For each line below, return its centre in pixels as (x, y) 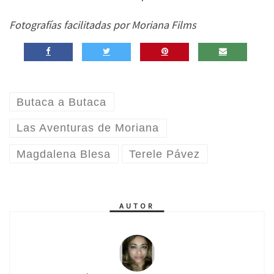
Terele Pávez (165, 154)
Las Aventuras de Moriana (88, 128)
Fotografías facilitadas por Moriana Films (103, 25)
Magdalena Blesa (64, 154)
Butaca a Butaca (62, 102)
